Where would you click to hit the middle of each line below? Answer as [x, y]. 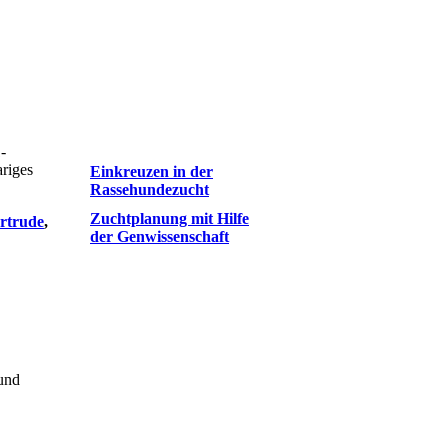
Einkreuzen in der [151, 172]
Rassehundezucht [149, 190]
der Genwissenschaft [159, 237]
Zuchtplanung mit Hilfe [169, 219]
